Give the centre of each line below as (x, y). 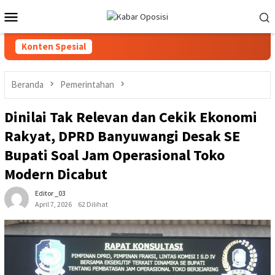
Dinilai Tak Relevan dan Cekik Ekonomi (131, 117)
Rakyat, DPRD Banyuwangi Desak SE (122, 136)
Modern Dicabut (56, 174)
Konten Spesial (54, 46)
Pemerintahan (87, 84)
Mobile (44, 33)
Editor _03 (50, 193)
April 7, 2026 (53, 204)
